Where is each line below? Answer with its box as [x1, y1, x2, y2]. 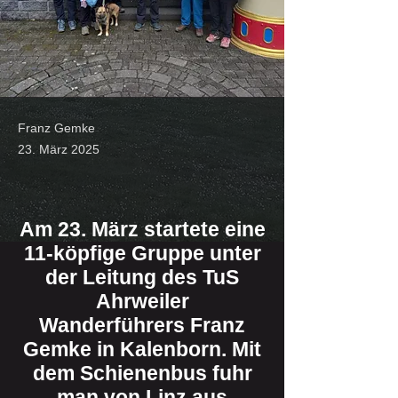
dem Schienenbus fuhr [32, 362, 252, 385]
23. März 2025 [18, 142, 99, 156]
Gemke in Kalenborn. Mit [23, 338, 261, 361]
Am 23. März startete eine [19, 218, 266, 241]
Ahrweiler [95, 290, 189, 313]
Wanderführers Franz [39, 314, 245, 337]
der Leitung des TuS [45, 266, 239, 289]
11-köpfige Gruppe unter [23, 242, 261, 265]
